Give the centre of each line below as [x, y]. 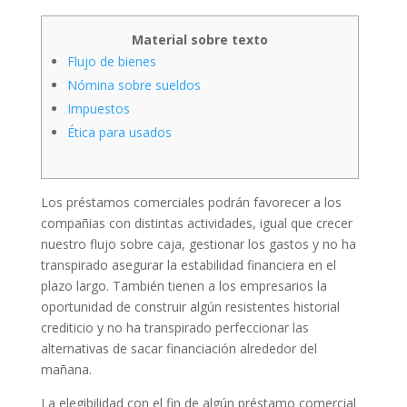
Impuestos [98, 109]
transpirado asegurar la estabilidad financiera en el [188, 265]
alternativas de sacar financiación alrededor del [179, 348]
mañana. [66, 369]
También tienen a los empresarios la [219, 286]
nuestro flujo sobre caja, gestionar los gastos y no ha [198, 244]
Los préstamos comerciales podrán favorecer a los [191, 202]
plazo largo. [76, 286]
